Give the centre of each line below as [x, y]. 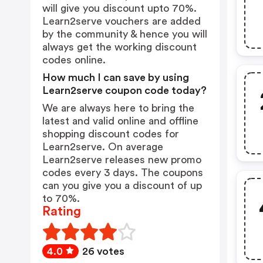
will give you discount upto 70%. [119, 8]
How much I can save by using [116, 77]
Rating [62, 211]
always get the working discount [119, 47]
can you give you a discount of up [122, 186]
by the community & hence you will [125, 34]
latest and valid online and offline [120, 121]
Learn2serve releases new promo [122, 160]
